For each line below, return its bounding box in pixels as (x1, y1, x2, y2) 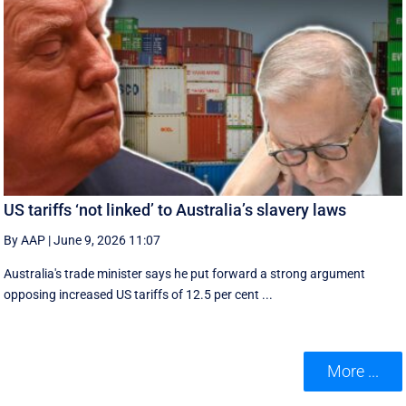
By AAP (4, 232, 46, 247)
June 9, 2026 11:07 (53, 232, 161, 247)
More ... (326, 362, 379, 382)
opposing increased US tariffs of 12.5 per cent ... (4, 286, 274, 302)
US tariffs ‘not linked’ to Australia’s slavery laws (4, 199, 347, 219)
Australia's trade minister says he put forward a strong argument (4, 266, 366, 281)
